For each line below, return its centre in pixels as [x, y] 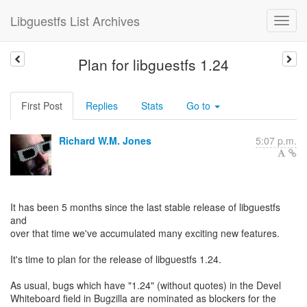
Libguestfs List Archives [75, 21]
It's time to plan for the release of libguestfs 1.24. [116, 259]
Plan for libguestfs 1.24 [153, 64]
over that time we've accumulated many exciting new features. [145, 233]
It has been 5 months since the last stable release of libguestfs [145, 207]
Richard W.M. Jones [105, 140]
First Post [42, 106]
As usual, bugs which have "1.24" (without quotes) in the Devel [146, 285]
